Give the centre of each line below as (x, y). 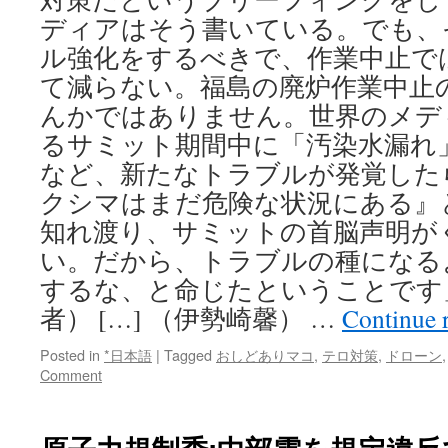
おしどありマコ (265, 354)
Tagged (188, 354)
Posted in (70, 354)
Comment (71, 374)
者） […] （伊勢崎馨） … (191, 318)
